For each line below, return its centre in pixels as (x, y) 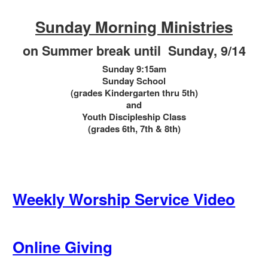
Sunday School (134, 80)
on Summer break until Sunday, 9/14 (134, 50)
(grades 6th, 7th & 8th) (134, 128)
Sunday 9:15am (134, 68)
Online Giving (63, 247)
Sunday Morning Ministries (134, 26)
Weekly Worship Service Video (124, 199)
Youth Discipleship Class (134, 116)
